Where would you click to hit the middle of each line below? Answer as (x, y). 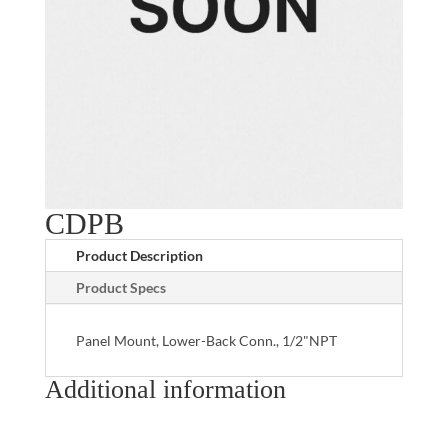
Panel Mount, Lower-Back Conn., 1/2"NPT (206, 340)
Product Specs (120, 287)
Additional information (165, 389)
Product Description (139, 255)
